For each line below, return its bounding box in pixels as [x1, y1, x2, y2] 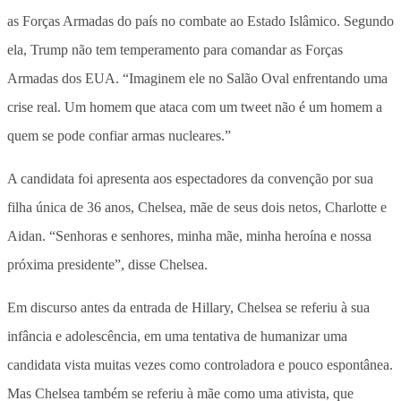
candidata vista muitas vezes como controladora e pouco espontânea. [7, 356, 393, 372]
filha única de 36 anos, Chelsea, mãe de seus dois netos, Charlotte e [7, 199, 387, 215]
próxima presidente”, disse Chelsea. [7, 256, 208, 272]
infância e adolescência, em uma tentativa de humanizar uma [7, 328, 347, 344]
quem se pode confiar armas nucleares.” [7, 127, 231, 143]
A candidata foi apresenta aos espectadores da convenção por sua [7, 170, 373, 186]
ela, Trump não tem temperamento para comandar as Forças [7, 41, 343, 57]
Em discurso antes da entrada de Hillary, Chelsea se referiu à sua [7, 299, 370, 315]
